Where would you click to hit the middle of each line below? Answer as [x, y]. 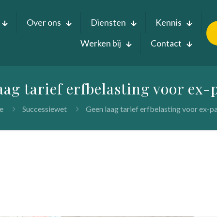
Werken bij [101, 43]
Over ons [44, 22]
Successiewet [45, 109]
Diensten [108, 22]
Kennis [169, 22]
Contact [166, 43]
